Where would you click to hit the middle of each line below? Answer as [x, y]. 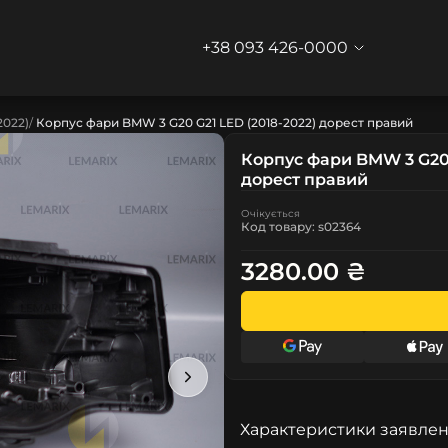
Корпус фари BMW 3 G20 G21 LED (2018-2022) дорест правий [224, 122]
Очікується [270, 213]
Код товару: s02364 [301, 226]
